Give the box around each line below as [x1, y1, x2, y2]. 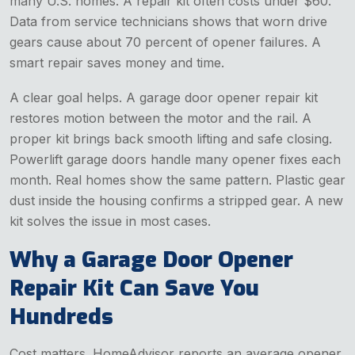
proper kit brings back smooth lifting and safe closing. [10, 130, 332, 147]
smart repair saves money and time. [10, 54, 224, 71]
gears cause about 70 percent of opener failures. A [10, 33, 321, 50]
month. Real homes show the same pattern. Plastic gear [10, 171, 345, 188]
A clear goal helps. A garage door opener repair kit [10, 89, 318, 105]
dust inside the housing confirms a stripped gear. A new [10, 192, 343, 208]
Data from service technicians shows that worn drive [10, 13, 327, 29]
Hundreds [10, 301, 113, 331]
